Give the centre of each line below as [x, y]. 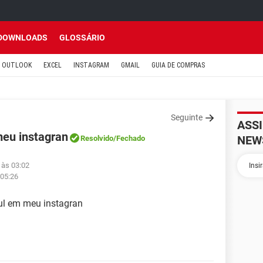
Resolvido [97, 138]
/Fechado [129, 138]
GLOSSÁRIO [82, 38]
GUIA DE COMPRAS [178, 65]
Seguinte [187, 117]
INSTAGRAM [91, 65]
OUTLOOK [17, 65]
